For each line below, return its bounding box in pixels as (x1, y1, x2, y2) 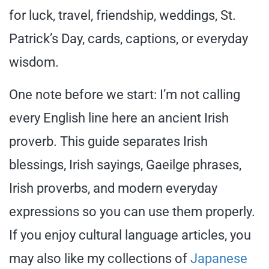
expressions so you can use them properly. (9, 204, 255, 219)
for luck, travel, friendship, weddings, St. (9, 7, 236, 23)
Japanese (190, 250, 247, 266)
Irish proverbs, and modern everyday (9, 180, 217, 196)
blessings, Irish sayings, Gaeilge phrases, (9, 157, 241, 172)
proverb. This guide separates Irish (9, 133, 208, 149)
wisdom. (9, 54, 59, 70)
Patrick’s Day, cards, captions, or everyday (9, 31, 248, 46)
